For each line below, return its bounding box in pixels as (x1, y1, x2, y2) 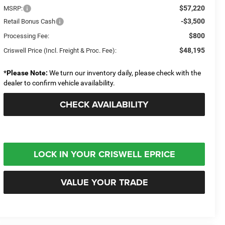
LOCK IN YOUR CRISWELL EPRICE (33, 147, 175, 161)
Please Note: (7, 68, 48, 77)
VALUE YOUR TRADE (60, 175, 148, 189)
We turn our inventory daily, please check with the (48, 68, 201, 77)
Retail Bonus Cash (4, 17, 56, 25)
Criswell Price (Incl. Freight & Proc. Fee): (4, 46, 117, 54)
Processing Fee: (4, 32, 50, 40)
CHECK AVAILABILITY (60, 97, 149, 111)
